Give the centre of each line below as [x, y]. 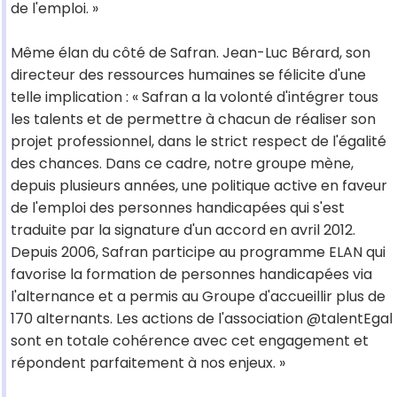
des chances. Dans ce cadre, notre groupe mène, [182, 164]
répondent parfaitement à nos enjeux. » [148, 363]
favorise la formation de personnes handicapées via [191, 275]
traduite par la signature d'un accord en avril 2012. [183, 230]
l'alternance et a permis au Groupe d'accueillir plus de [198, 297]
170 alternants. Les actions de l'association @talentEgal [202, 319]
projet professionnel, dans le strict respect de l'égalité [198, 142]
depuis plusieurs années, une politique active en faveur [199, 186]
